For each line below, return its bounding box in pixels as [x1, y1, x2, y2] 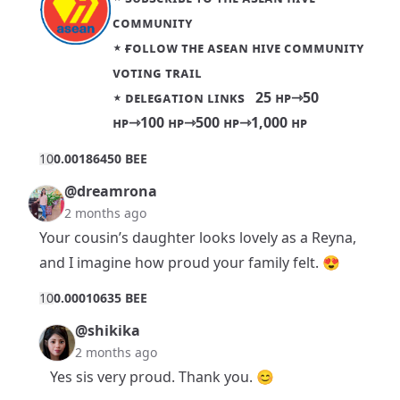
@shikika [75, 320, 140, 340]
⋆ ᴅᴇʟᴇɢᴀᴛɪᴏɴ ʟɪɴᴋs [112, 87, 255, 107]
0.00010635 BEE [54, 288, 147, 306]
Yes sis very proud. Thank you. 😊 [50, 366, 274, 387]
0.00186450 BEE [54, 149, 147, 167]
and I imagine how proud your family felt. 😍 [39, 252, 340, 272]
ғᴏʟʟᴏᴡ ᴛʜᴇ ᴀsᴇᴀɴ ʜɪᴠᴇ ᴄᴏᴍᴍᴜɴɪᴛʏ [125, 37, 364, 57]
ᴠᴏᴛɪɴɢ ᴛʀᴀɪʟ [112, 62, 202, 82]
